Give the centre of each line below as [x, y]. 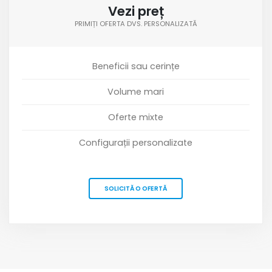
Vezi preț [136, 11]
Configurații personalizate [136, 143]
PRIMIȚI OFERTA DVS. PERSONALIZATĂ [136, 23]
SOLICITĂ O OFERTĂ [136, 189]
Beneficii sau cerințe [136, 66]
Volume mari [136, 92]
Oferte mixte [136, 117]
